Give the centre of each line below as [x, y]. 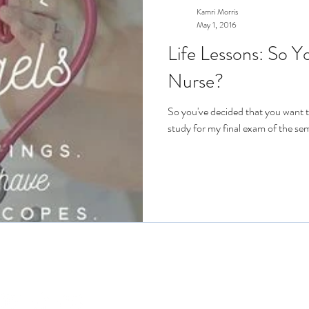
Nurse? [196, 81]
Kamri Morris [217, 12]
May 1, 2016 [217, 24]
